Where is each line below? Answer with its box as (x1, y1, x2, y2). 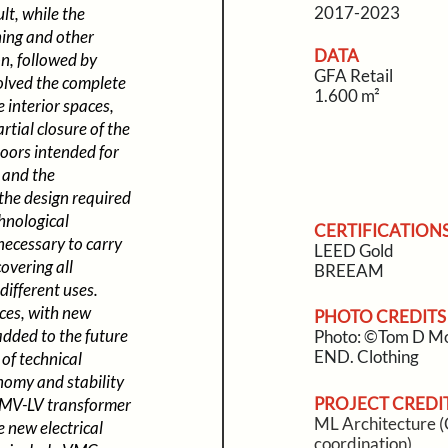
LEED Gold (313, 240, 394, 261)
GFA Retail (313, 65, 393, 86)
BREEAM (313, 260, 384, 281)
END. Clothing (313, 346, 419, 367)
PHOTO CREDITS (313, 306, 446, 327)
